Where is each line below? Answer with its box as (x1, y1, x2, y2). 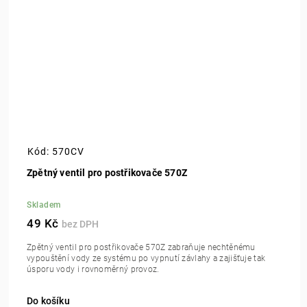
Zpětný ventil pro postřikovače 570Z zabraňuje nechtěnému (27, 242, 256, 252)
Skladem (27, 199, 61, 210)
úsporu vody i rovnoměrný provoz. (27, 264, 160, 274)
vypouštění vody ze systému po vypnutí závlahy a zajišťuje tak (27, 253, 266, 263)
